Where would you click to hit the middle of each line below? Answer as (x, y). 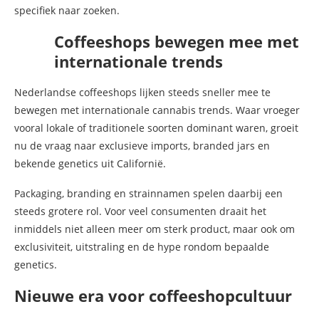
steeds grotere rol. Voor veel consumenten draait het (140, 211)
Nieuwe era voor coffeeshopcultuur (153, 295)
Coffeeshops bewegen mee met (177, 41)
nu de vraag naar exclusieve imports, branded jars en (142, 145)
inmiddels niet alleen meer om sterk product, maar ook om (155, 229)
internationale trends (138, 61)
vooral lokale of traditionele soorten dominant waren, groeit (156, 127)
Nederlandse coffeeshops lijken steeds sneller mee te (142, 92)
